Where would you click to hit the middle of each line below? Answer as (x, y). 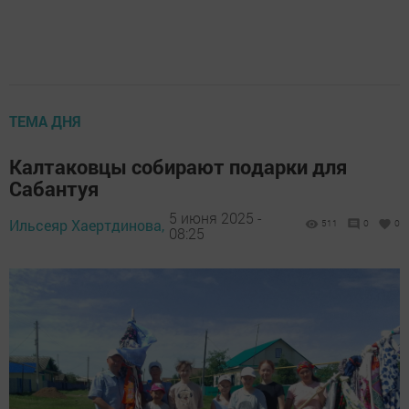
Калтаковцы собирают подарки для (178, 167)
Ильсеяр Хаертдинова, (87, 225)
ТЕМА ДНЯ (45, 121)
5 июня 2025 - (215, 217)
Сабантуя (54, 189)
